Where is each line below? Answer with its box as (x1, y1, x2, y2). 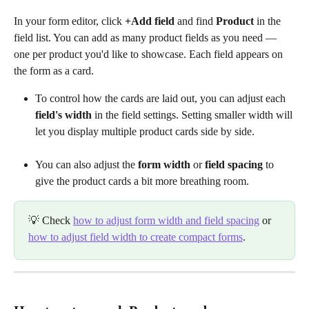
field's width (35, 109, 92, 121)
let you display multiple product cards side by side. (35, 126, 255, 138)
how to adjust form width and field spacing (73, 215, 259, 227)
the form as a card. (14, 65, 94, 77)
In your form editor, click (14, 15, 125, 28)
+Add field (125, 15, 175, 28)
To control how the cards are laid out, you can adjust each (35, 92, 288, 105)
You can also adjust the (35, 159, 138, 171)
